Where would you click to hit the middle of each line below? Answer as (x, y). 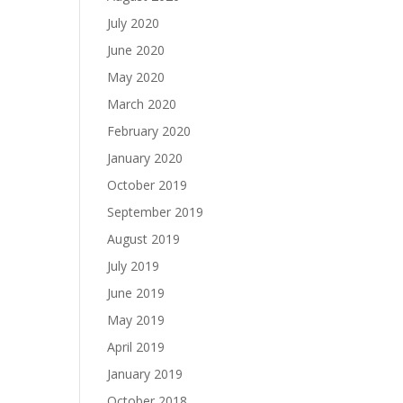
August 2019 (144, 239)
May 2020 (136, 77)
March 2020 (142, 104)
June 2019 (136, 293)
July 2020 (134, 23)
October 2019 (148, 185)
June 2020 (136, 50)
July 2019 (134, 266)
